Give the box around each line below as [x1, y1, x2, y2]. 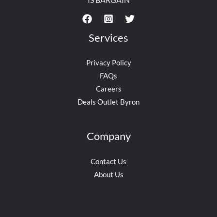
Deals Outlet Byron [77, 97, 139, 107]
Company [86, 129, 131, 143]
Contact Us [91, 156, 126, 166]
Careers [95, 84, 122, 93]
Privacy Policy [86, 58, 131, 67]
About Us [93, 170, 124, 179]
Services [89, 31, 128, 44]
